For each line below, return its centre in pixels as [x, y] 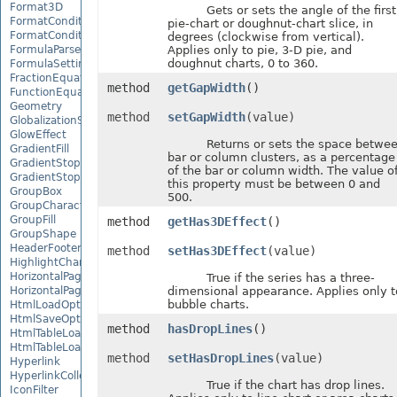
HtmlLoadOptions [56, 304]
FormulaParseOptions [66, 49]
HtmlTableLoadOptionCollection [92, 347]
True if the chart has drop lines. [276, 385]
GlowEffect [38, 134]
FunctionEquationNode [70, 92]
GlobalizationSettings [66, 120]
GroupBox [36, 191]
